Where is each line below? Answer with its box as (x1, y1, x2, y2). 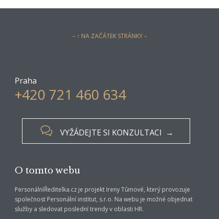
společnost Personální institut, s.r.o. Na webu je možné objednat (15, 195, 193, 204)
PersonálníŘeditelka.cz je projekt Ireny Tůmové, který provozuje (15, 185, 190, 194)
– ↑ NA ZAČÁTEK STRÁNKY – (72, 32, 147, 41)
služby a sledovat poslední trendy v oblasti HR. (15, 205, 144, 214)
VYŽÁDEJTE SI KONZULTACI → (60, 127, 174, 138)
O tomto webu (15, 165, 80, 176)
